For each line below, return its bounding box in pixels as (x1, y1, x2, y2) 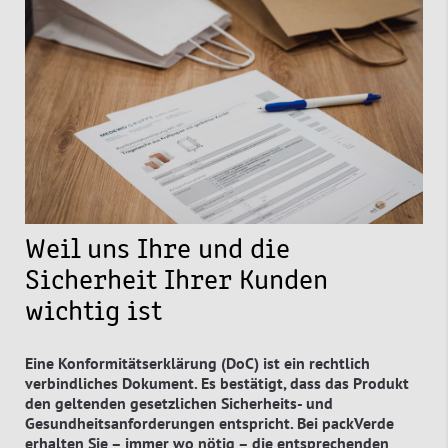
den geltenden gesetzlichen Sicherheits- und (25, 392, 333, 413)
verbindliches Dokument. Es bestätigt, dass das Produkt (25, 372, 409, 393)
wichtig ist (25, 298, 162, 327)
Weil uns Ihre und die (25, 236, 290, 265)
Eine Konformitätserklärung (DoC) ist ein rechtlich (25, 352, 370, 373)
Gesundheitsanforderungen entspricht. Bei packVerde (25, 412, 394, 433)
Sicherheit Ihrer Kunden (25, 267, 328, 296)
